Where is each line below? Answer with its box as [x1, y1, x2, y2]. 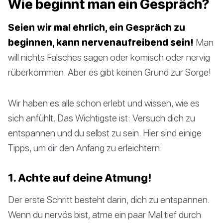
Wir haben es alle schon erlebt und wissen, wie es [8, 97, 200, 109]
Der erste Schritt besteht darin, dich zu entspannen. [8, 193, 210, 205]
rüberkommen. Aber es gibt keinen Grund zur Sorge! [8, 66, 211, 78]
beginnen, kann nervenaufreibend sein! [8, 36, 194, 48]
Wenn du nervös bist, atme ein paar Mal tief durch [8, 208, 201, 220]
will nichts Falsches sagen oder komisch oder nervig [8, 51, 210, 63]
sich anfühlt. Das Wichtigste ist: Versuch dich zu [8, 111, 195, 123]
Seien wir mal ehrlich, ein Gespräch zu [8, 21, 185, 33]
